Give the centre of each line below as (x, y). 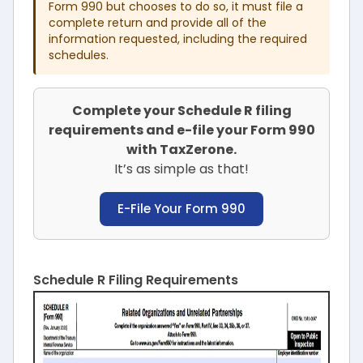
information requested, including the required (178, 39)
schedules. (79, 55)
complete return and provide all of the (158, 23)
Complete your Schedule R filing (181, 111)
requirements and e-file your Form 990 (181, 130)
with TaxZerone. (181, 149)
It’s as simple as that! (181, 169)
